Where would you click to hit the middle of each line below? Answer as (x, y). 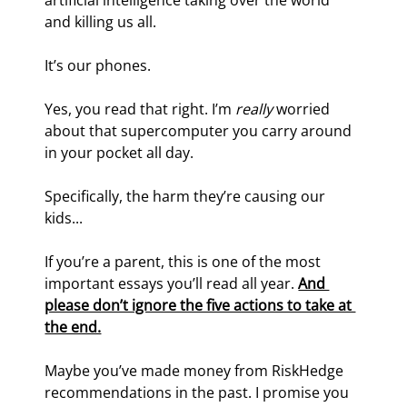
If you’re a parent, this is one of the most (185, 262)
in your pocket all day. (119, 153)
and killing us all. (101, 22)
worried (305, 109)
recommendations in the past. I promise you (199, 393)
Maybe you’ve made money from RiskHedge (196, 371)
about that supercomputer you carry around (200, 131)
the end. (73, 328)
